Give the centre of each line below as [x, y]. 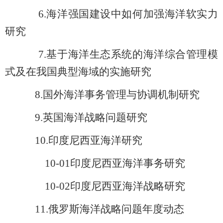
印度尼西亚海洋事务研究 [128, 164]
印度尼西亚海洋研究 [95, 141]
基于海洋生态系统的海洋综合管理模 [132, 55]
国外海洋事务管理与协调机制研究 [121, 95]
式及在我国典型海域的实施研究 [78, 72]
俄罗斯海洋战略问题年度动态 [116, 209]
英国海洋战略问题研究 [95, 118]
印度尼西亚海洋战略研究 [128, 186]
